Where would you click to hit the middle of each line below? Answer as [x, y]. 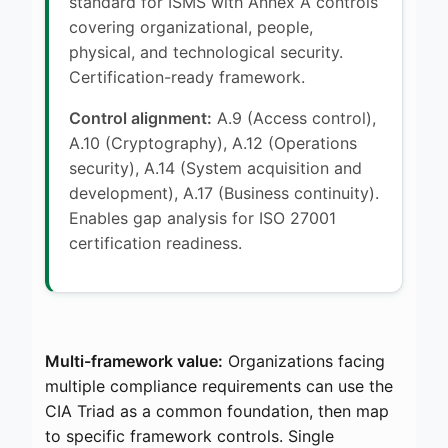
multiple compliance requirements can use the [219, 385]
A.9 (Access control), [294, 117]
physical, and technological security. [206, 51]
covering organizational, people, [191, 26]
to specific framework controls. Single [189, 435]
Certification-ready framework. [187, 76]
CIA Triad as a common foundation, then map [217, 410]
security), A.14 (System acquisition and [215, 167]
